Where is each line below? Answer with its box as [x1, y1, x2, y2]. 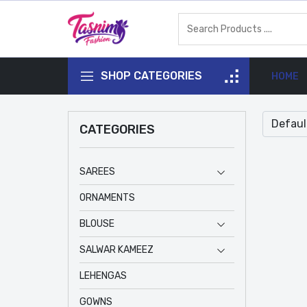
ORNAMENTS [79, 192, 135, 204]
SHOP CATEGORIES [101, 69, 202, 82]
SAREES [79, 166, 115, 177]
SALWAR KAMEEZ [79, 244, 153, 256]
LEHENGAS [79, 270, 127, 282]
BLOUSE [79, 218, 114, 230]
